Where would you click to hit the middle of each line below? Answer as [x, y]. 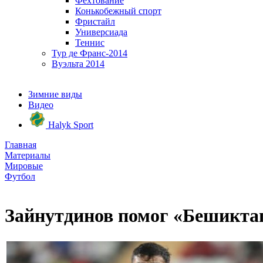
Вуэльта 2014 [78, 64]
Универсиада [101, 32]
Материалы [28, 155]
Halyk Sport [70, 125]
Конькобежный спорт [118, 11]
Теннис [90, 43]
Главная [21, 145]
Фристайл [95, 21]
